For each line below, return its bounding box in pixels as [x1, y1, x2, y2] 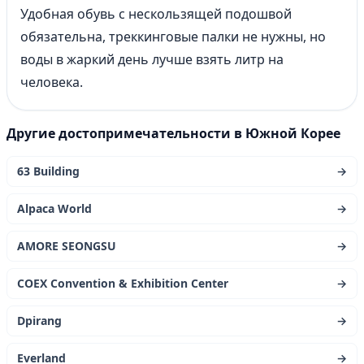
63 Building [17, 163, 80, 179]
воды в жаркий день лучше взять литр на [20, 50, 284, 68]
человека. [20, 73, 83, 91]
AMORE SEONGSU [17, 238, 116, 253]
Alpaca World [17, 201, 92, 216]
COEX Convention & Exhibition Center [17, 275, 228, 291]
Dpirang [17, 313, 62, 328]
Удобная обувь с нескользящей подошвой [20, 5, 292, 23]
